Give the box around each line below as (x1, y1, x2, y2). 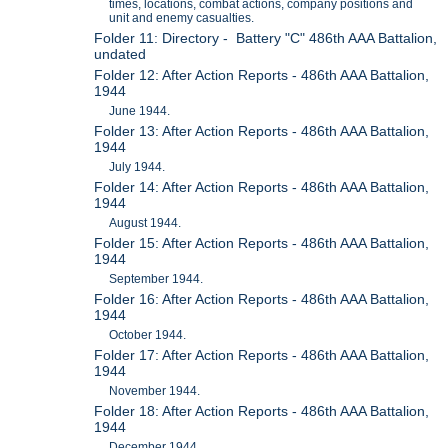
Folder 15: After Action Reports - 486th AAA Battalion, (94, 234, 430, 251)
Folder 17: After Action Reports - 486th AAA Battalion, (94, 346, 430, 363)
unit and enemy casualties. (109, 10, 255, 25)
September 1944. (109, 271, 204, 286)
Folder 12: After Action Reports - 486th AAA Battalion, (94, 66, 430, 83)
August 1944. (109, 215, 182, 230)
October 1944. (109, 327, 187, 342)
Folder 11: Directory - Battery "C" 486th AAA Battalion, (94, 29, 438, 46)
